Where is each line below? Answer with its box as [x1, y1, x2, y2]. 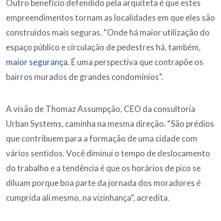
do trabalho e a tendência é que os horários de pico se [6, 163, 201, 174]
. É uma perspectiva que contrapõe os [68, 57, 203, 68]
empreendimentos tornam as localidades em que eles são [6, 12, 215, 23]
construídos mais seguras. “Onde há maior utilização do [6, 27, 210, 38]
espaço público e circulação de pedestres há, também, [6, 42, 201, 53]
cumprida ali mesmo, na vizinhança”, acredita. [6, 192, 170, 203]
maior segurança [6, 57, 68, 68]
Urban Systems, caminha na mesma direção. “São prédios [6, 118, 214, 129]
